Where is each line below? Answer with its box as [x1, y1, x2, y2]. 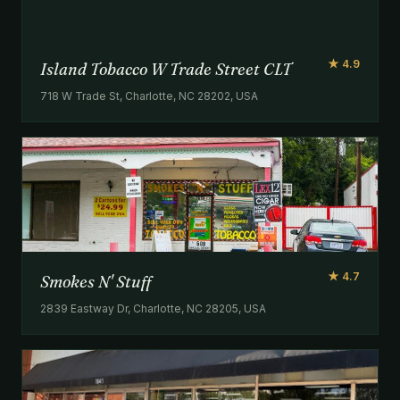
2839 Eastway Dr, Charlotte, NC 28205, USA [40, 301, 266, 315]
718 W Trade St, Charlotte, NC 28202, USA [40, 88, 258, 103]
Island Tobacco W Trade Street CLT [40, 58, 292, 79]
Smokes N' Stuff [40, 271, 151, 292]
